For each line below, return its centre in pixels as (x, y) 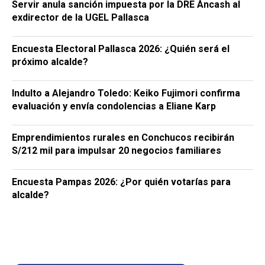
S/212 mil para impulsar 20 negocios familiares (117, 150)
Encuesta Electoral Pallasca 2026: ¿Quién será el (121, 49)
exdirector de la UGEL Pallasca (80, 17)
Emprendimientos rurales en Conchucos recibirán (123, 137)
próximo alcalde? (50, 62)
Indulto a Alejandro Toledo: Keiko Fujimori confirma (126, 93)
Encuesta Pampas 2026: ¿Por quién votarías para (121, 182)
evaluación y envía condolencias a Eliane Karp (114, 106)
